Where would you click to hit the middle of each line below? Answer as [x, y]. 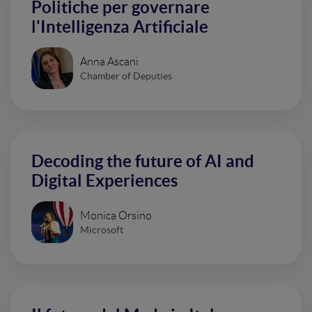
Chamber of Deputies [126, 76]
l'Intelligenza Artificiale [120, 27]
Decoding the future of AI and [143, 162]
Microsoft [102, 229]
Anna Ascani [109, 61]
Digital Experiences [104, 181]
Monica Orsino [116, 215]
